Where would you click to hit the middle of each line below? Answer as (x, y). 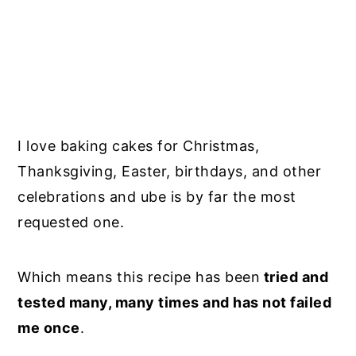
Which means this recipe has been (139, 277)
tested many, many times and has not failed (175, 302)
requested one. (73, 222)
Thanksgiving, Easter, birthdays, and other (170, 171)
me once (49, 327)
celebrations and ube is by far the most (157, 196)
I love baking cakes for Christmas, (139, 145)
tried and (294, 277)
